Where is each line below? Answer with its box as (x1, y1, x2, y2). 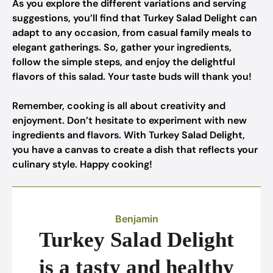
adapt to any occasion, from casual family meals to (12, 26, 252, 39)
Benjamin (115, 213, 158, 225)
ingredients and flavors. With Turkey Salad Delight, (12, 129, 245, 141)
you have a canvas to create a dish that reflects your (12, 143, 258, 156)
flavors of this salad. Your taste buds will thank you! (12, 70, 252, 83)
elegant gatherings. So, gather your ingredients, (12, 41, 232, 54)
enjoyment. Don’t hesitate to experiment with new (12, 114, 247, 127)
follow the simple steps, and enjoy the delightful (12, 55, 235, 68)
